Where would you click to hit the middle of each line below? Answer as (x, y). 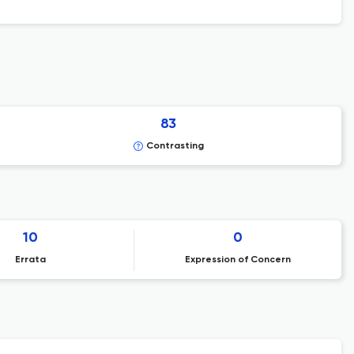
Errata (30, 260)
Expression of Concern (237, 260)
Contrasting (175, 146)
